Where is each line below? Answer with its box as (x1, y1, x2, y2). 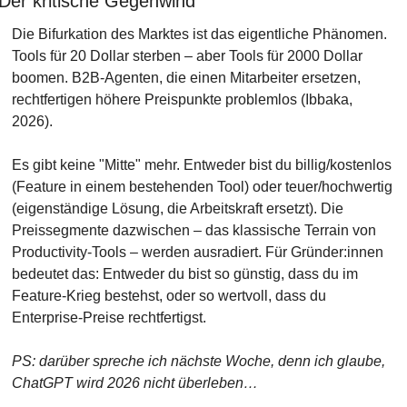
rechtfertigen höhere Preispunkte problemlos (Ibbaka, (11, 92, 352, 107)
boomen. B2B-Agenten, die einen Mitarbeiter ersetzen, (11, 70, 361, 85)
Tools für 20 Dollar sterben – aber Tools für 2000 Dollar (11, 48, 362, 64)
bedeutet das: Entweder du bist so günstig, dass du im (11, 266, 358, 282)
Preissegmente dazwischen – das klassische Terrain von (11, 223, 376, 238)
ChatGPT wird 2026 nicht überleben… (11, 375, 258, 391)
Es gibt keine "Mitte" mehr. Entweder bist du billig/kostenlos (11, 157, 392, 173)
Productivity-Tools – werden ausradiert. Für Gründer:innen (11, 244, 383, 260)
